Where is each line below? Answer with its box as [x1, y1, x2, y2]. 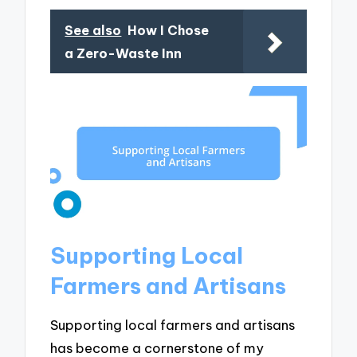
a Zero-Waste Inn [65, 45, 182, 61]
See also [65, 22, 122, 38]
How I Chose [127, 22, 210, 38]
